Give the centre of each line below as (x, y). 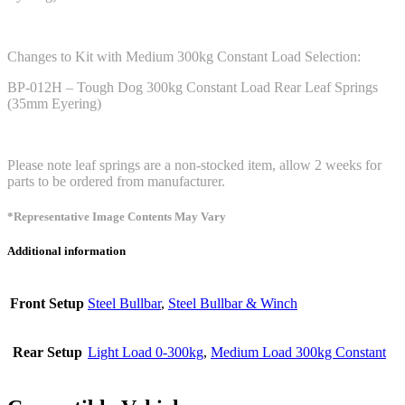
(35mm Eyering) (54, 103)
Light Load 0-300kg (146, 353)
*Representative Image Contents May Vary (117, 216)
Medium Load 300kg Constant (298, 353)
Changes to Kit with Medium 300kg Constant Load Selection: (184, 56)
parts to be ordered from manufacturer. (116, 181)
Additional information (66, 251)
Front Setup (47, 304)
